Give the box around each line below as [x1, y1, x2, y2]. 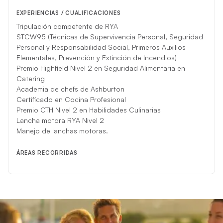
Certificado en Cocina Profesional [16, 95, 126, 104]
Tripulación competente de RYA [16, 22, 118, 31]
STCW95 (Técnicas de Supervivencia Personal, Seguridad [16, 32, 203, 41]
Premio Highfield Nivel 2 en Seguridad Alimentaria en [16, 64, 185, 73]
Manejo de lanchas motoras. [16, 126, 108, 135]
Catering [16, 74, 45, 83]
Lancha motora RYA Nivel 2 [16, 116, 104, 125]
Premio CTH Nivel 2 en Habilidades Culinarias [16, 106, 161, 114]
